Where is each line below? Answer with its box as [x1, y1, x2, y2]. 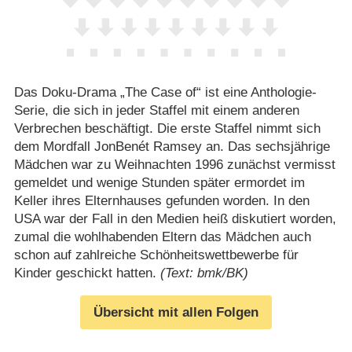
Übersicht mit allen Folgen [93, 304, 258, 320]
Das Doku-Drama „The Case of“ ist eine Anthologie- [13, 85, 317, 101]
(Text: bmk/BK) [159, 266, 248, 281]
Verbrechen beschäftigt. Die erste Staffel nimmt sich [13, 121, 321, 137]
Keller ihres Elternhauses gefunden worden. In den [13, 193, 310, 209]
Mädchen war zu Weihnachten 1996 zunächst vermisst [13, 157, 335, 173]
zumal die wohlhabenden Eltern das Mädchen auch [13, 229, 311, 245]
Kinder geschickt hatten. [13, 266, 160, 281]
